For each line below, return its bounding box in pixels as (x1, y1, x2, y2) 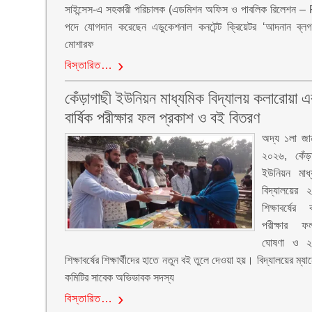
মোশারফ (64, 38, 94, 50)
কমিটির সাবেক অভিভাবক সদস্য (64, 272, 174, 283)
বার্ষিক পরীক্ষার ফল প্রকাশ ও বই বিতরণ (64, 109, 260, 127)
